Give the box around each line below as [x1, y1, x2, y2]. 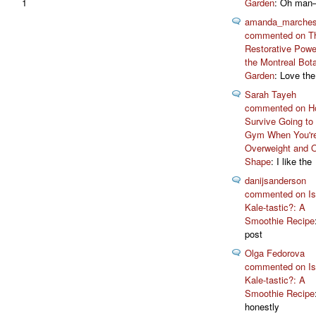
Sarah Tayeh [245, 87, 296, 102]
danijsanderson [245, 174, 306, 188]
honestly [245, 300, 279, 314]
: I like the [271, 154, 312, 169]
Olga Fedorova [245, 246, 305, 260]
